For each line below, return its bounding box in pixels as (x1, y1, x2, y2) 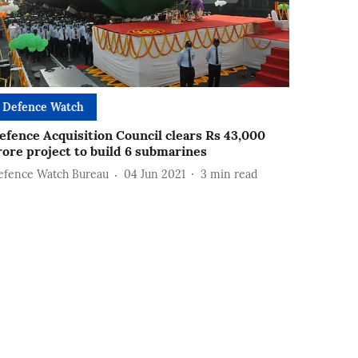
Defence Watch (2, 99, 85, 114)
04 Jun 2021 (124, 167, 186, 182)
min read (210, 167, 258, 182)
